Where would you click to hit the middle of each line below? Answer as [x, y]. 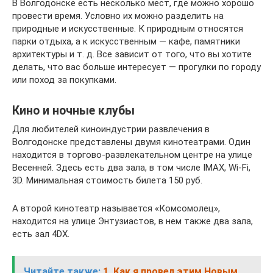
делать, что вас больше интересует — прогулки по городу [136, 67]
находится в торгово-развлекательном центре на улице [132, 155]
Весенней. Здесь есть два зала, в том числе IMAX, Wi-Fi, [131, 168]
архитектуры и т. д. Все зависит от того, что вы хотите [132, 54]
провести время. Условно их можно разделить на [118, 16]
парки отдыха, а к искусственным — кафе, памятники [126, 41]
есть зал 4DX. [41, 234]
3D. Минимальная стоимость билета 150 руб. [107, 180]
